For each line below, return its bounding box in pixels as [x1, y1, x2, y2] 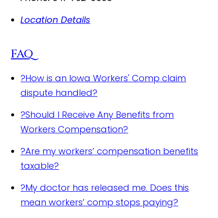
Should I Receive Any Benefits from [25, 109, 174, 121]
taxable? [20, 160, 59, 172]
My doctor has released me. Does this [25, 182, 189, 194]
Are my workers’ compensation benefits [25, 145, 199, 157]
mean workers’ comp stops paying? [20, 196, 179, 208]
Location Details [20, 14, 91, 26]
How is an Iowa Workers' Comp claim [25, 72, 186, 84]
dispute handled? [20, 87, 98, 99]
